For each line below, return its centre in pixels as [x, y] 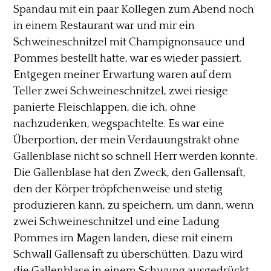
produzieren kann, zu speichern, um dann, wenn [134, 205]
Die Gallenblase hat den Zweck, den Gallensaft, [130, 172]
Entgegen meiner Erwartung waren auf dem [123, 74]
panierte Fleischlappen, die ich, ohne [105, 107]
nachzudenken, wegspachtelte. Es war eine [119, 123]
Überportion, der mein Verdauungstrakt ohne [127, 140]
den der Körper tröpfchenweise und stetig [118, 189]
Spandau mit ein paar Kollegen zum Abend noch [134, 9]
